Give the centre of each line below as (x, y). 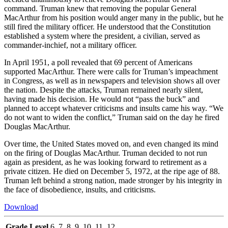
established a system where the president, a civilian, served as (102, 36)
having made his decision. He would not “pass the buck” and (102, 99)
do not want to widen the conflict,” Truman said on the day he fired (112, 118)
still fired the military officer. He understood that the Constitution (107, 27)
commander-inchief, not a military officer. (70, 45)
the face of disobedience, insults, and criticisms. (80, 190)
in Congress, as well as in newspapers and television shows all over (112, 81)
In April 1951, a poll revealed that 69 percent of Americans (98, 63)
